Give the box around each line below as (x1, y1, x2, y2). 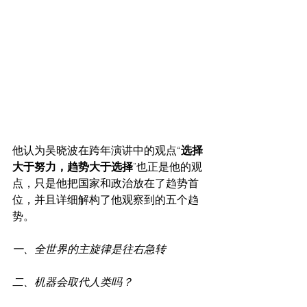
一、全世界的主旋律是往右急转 (12, 243, 166, 256)
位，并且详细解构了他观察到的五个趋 (12, 193, 199, 207)
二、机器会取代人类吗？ (12, 275, 133, 289)
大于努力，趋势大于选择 (12, 160, 133, 174)
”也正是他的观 (133, 160, 202, 174)
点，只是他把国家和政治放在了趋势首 (12, 177, 199, 191)
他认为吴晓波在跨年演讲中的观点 (12, 144, 177, 158)
